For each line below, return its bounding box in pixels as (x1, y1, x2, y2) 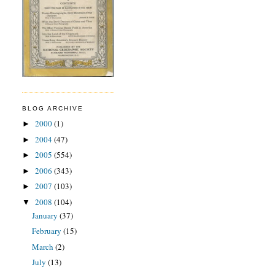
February (31, 225, 63, 237)
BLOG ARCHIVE (22, 105, 84, 112)
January (31, 209, 60, 221)
